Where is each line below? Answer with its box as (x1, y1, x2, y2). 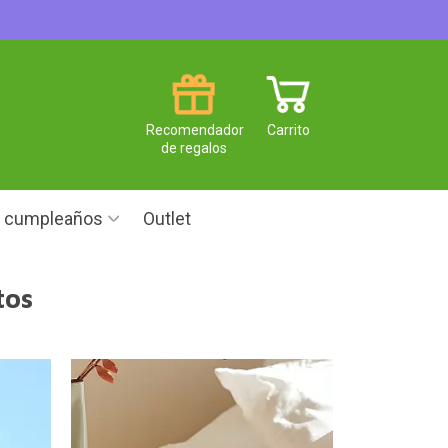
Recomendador (146, 121, 244, 138)
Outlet (143, 208, 191, 229)
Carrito (267, 121, 310, 138)
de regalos (160, 139, 227, 156)
